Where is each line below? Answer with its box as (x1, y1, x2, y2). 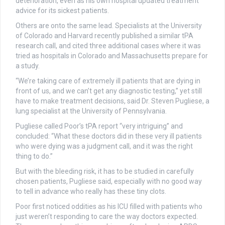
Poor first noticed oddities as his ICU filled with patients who (16, 202, 202, 211)
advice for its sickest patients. (16, 7, 109, 15)
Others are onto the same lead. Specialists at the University (16, 22, 202, 30)
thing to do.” (16, 152, 53, 161)
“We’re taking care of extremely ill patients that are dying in (16, 77, 200, 85)
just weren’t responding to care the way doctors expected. (16, 212, 198, 221)
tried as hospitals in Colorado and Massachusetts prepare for (16, 52, 208, 60)
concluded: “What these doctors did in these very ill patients (16, 132, 202, 141)
